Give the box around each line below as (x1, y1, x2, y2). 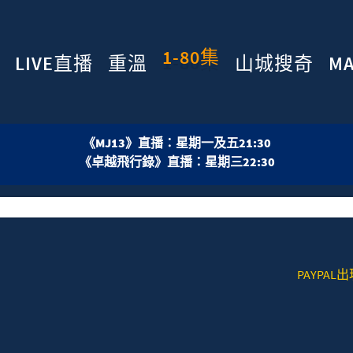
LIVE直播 (15, 50, 94, 76)
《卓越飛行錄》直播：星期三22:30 (78, 154, 275, 170)
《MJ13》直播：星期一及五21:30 (82, 135, 271, 151)
